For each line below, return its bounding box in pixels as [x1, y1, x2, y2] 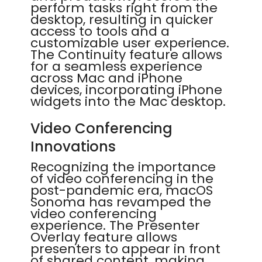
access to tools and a [30, 22, 170, 40]
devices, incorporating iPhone [30, 81, 223, 99]
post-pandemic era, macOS [30, 181, 213, 199]
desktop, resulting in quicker [30, 11, 214, 29]
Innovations [30, 137, 116, 156]
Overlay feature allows [30, 228, 177, 246]
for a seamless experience [30, 57, 202, 75]
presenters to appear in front [30, 240, 221, 258]
